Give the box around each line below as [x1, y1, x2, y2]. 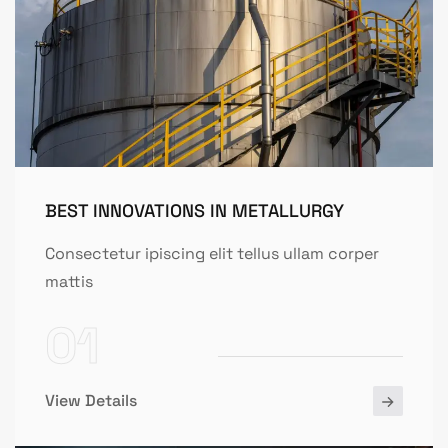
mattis [45, 271, 93, 293]
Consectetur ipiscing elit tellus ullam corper [45, 243, 379, 265]
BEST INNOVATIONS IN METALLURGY [45, 199, 344, 223]
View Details [45, 390, 137, 412]
